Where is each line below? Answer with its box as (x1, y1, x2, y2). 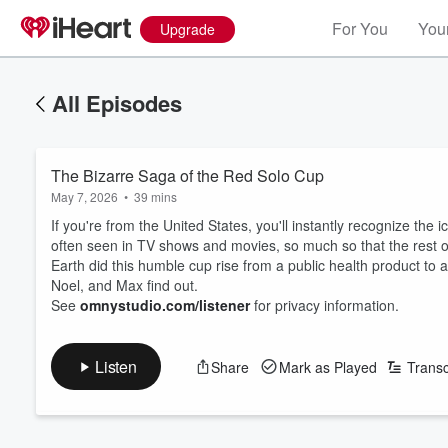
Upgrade (160, 19, 215, 39)
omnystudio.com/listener (80, 295, 250, 315)
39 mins (134, 188, 177, 205)
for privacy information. (250, 295, 399, 315)
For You (332, 17, 388, 40)
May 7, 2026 (51, 188, 118, 205)
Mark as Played (278, 356, 377, 377)
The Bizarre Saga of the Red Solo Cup (51, 164, 324, 187)
